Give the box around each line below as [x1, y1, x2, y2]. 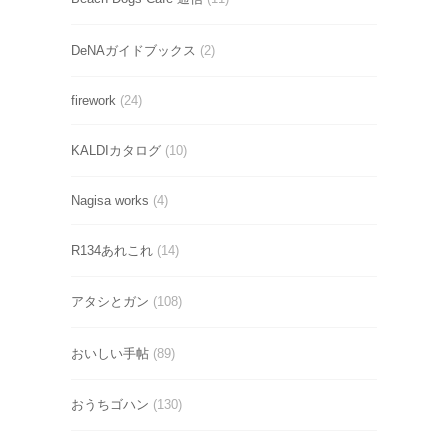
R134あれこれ [71, 242, 153, 258]
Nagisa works [71, 193, 149, 209]
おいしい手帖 [71, 345, 149, 361]
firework [71, 93, 116, 109]
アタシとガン [71, 294, 149, 310]
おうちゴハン [71, 397, 149, 413]
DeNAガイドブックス [71, 42, 196, 58]
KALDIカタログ [71, 142, 161, 158]
